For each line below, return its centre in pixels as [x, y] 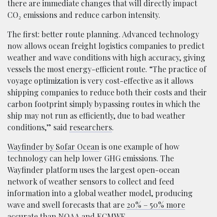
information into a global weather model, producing [100, 193]
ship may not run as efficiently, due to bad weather [96, 115]
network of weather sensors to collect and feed [91, 181]
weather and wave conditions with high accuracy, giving [106, 57]
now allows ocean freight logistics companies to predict [106, 46]
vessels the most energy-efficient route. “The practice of [107, 69]
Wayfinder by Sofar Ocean [53, 146]
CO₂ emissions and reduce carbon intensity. [84, 15]
